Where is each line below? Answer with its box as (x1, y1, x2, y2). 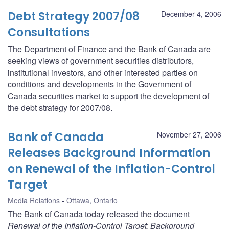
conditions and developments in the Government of (8, 78, 191, 90)
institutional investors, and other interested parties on (8, 66, 198, 78)
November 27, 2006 (157, 129, 221, 140)
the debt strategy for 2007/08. (8, 101, 112, 113)
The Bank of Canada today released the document (8, 208, 190, 220)
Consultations (8, 24, 90, 40)
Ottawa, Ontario (66, 195, 118, 205)
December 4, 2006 (161, 8, 221, 19)
